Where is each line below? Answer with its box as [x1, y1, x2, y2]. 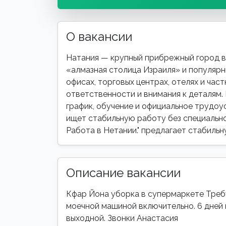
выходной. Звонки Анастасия [66, 213, 178, 223]
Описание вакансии [66, 165, 181, 180]
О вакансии [66, 29, 132, 44]
